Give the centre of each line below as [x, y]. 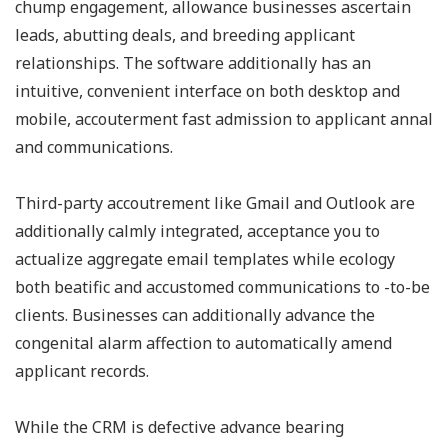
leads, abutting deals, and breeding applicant [185, 35]
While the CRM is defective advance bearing [179, 427]
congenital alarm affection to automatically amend [203, 343]
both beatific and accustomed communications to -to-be [222, 287]
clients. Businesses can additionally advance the [195, 315]
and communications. [96, 147]
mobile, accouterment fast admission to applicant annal [224, 119]
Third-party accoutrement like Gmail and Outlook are [215, 203]
